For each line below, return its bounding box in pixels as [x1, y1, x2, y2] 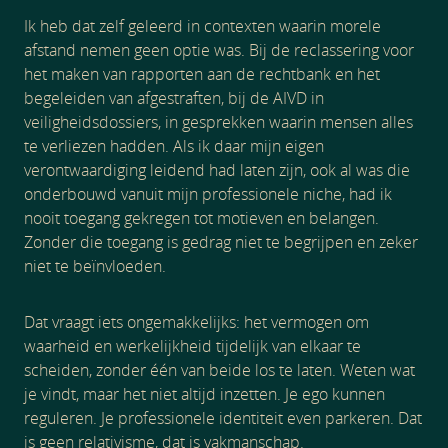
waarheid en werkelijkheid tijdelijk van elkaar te [24, 335, 361, 357]
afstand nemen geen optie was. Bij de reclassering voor [24, 39, 414, 61]
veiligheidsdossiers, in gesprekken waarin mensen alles [24, 111, 413, 133]
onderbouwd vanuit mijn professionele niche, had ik [24, 183, 392, 205]
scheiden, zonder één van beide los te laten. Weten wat [24, 359, 415, 381]
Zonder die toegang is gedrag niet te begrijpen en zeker [24, 231, 418, 253]
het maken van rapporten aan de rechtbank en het [24, 63, 380, 85]
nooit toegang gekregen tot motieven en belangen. [24, 207, 379, 229]
